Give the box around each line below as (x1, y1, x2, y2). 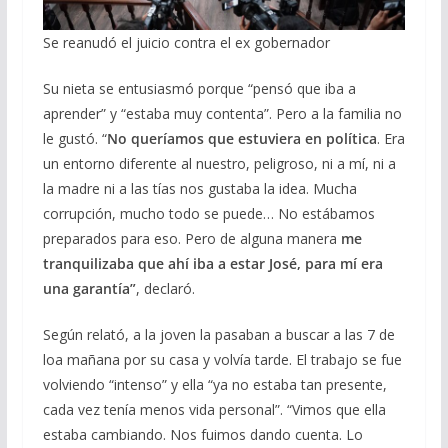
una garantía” (42, 278, 136, 298)
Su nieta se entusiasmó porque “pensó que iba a (42, 78, 356, 98)
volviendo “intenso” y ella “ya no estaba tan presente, (42, 374, 387, 394)
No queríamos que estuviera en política (106, 128, 377, 148)
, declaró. (135, 278, 195, 298)
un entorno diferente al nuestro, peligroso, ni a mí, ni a (42, 153, 396, 173)
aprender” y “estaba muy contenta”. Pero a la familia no (42, 103, 402, 123)
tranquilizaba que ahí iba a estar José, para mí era (42, 253, 383, 273)
